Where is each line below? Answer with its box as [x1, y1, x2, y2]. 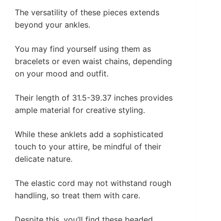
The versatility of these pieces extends [15, 7, 159, 18]
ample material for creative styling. [15, 105, 145, 115]
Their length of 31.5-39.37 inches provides [15, 93, 173, 103]
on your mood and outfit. [15, 69, 109, 79]
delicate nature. [15, 154, 73, 164]
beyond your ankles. [15, 20, 90, 30]
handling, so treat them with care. [15, 190, 140, 201]
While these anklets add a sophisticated [15, 129, 163, 140]
